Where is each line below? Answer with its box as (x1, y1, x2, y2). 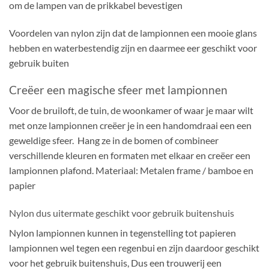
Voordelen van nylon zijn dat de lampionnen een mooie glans (9, 26, 257, 38)
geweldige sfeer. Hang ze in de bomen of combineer (9, 134, 219, 147)
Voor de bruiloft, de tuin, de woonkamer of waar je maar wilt (9, 104, 253, 116)
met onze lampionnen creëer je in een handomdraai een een (9, 119, 252, 131)
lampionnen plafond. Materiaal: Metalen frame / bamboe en (9, 165, 253, 177)
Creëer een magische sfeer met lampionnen (9, 82, 228, 97)
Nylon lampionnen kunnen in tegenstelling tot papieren (9, 227, 236, 239)
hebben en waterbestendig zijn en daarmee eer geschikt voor (9, 41, 257, 53)
